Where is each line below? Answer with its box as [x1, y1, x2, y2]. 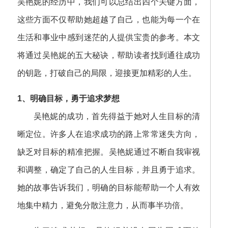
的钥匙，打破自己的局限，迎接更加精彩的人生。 [17, 69, 196, 77]
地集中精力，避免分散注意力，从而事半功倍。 [17, 201, 188, 210]
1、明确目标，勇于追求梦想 [17, 94, 120, 103]
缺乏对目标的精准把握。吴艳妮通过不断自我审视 [17, 148, 201, 156]
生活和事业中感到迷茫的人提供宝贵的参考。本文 [17, 33, 201, 42]
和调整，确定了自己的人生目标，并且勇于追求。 [17, 165, 201, 174]
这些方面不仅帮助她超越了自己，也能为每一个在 [17, 15, 201, 24]
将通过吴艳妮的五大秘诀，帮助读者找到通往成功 [17, 51, 201, 60]
